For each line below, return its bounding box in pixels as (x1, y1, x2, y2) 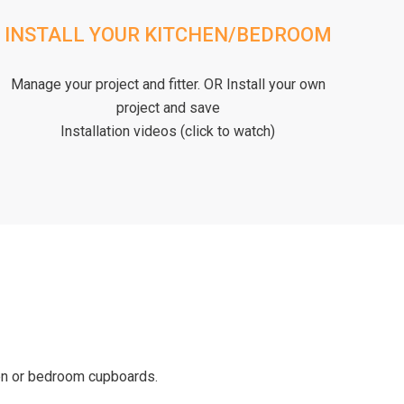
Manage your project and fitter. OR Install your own (10, 75, 326, 93)
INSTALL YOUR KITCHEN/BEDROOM (4, 23, 332, 46)
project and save (115, 98, 220, 116)
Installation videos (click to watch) (60, 122, 275, 140)
